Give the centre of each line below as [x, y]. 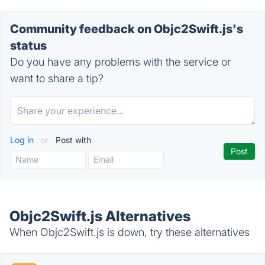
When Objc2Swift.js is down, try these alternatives [130, 232]
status [28, 46]
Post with [72, 140]
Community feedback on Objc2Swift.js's [127, 29]
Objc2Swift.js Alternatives [100, 216]
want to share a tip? [57, 78]
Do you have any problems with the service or [120, 62]
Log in [23, 140]
